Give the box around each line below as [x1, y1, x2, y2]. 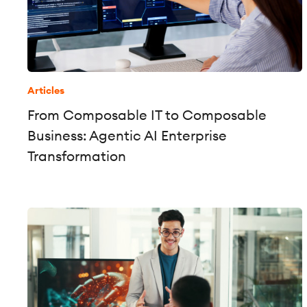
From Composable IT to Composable [27, 106, 267, 123]
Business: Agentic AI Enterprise [27, 126, 227, 144]
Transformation [27, 147, 126, 164]
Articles [27, 84, 64, 97]
